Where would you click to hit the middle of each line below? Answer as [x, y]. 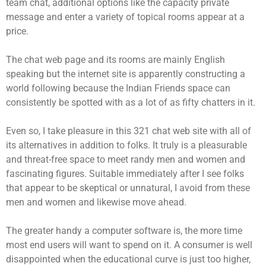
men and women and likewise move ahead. [96, 202]
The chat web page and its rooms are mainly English [115, 60]
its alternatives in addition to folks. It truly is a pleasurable [126, 145]
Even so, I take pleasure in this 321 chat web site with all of [129, 131]
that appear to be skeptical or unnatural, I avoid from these [128, 188]
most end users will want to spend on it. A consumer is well [129, 245]
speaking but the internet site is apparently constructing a [126, 74]
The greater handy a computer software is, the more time [124, 231]
